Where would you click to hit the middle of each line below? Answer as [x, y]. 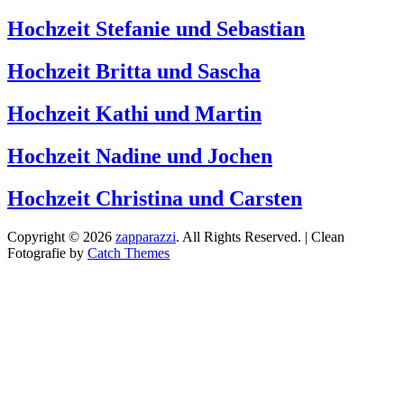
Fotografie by [47, 252]
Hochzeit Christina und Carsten [155, 199]
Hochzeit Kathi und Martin [134, 114]
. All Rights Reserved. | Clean [260, 236]
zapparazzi [146, 236]
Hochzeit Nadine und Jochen [140, 156]
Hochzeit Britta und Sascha [134, 72]
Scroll [23, 268]
